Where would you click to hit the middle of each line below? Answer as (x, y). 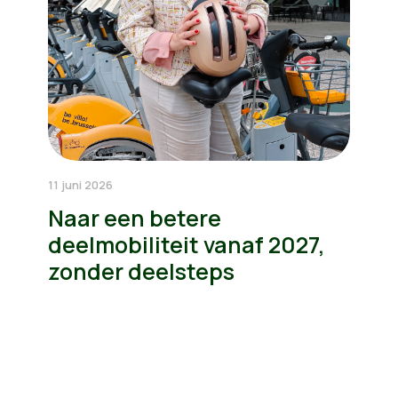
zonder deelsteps (141, 271)
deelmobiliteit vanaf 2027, (186, 244)
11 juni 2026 (80, 184)
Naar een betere (134, 218)
